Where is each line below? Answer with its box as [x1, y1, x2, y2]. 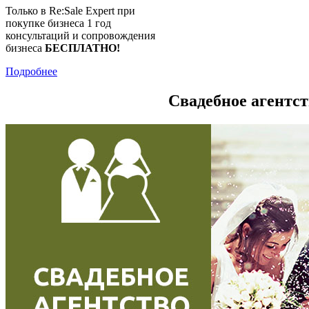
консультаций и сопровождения [6, 29, 155, 41]
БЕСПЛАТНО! [45, 41, 120, 54]
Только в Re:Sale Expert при [6, 4, 135, 17]
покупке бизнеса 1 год [6, 17, 111, 29]
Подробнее [6, 65, 57, 77]
